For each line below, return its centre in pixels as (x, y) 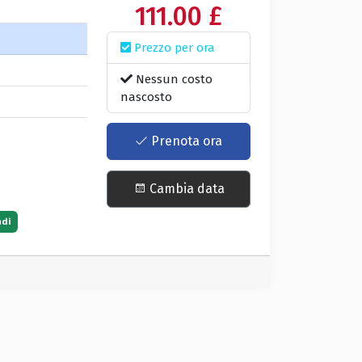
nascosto (147, 97)
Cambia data (185, 188)
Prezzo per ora (173, 48)
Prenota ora (185, 141)
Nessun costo (173, 79)
